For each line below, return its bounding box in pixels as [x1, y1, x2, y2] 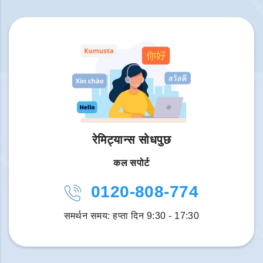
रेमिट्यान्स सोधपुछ [92, 133, 171, 147]
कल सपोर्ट [113, 158, 150, 168]
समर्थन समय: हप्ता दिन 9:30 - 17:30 [63, 211, 200, 221]
